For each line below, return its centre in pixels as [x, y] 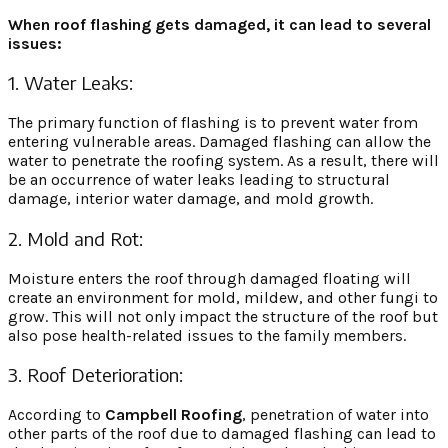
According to [56, 414]
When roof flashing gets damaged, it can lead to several [219, 24]
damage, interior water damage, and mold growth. [192, 199]
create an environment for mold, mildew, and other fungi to [223, 297]
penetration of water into [339, 414]
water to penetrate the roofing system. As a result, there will [223, 161]
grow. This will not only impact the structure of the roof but [223, 316]
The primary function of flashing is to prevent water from [213, 123]
